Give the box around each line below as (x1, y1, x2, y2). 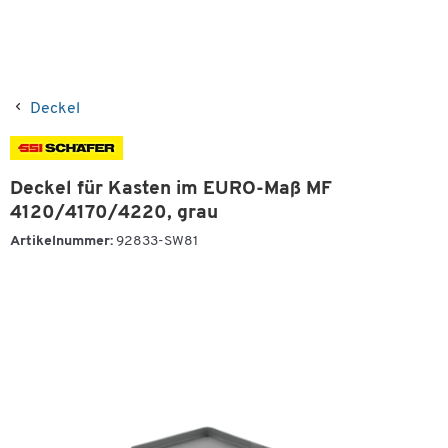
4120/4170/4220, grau (10, 204, 218, 223)
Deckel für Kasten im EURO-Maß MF (10, 180, 332, 199)
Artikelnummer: (10, 234, 113, 249)
